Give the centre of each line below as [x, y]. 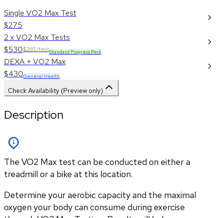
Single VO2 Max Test [40, 13]
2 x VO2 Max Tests [37, 37]
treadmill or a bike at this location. [68, 174]
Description [34, 115]
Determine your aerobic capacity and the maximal [100, 195]
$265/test [36, 49]
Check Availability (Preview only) [55, 91]
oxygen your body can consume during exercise [94, 207]
